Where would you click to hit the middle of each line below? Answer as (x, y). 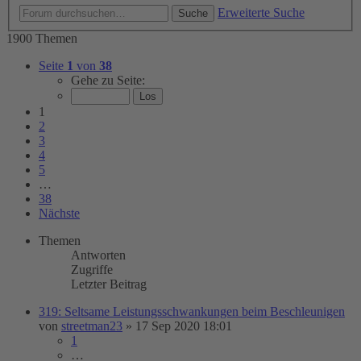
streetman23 (92, 326)
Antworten (98, 255)
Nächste (59, 213)
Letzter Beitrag (109, 284)
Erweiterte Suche (261, 12)
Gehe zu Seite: (108, 80)
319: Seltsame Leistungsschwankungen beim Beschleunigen (192, 311)
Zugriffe (92, 270)
